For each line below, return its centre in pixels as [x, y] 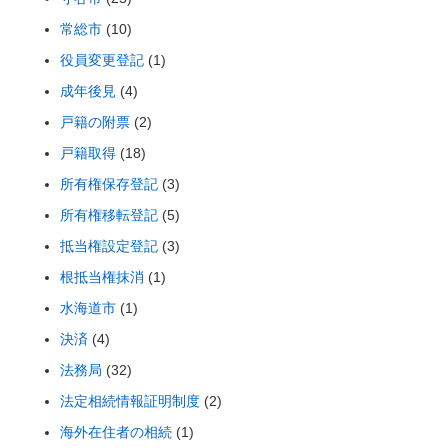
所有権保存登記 [109, 183]
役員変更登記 [102, 59]
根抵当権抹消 [102, 276]
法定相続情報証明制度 [130, 400]
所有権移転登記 [109, 214]
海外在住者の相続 [116, 431]
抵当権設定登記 [109, 245]
